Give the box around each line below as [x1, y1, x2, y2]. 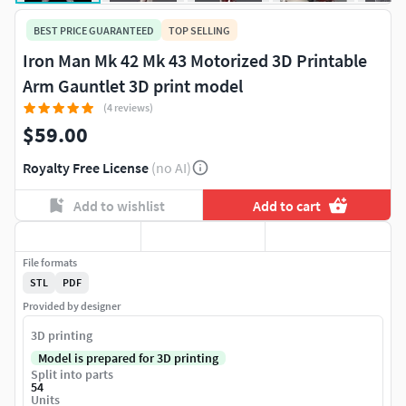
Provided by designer [23, 299, 121, 314]
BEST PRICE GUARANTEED [34, 23, 154, 37]
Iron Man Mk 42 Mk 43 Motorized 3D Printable [23, 49, 367, 72]
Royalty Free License [23, 159, 149, 178]
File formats [23, 256, 77, 270]
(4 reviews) [103, 101, 153, 115]
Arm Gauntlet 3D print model [23, 74, 243, 98]
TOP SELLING [169, 23, 230, 37]
